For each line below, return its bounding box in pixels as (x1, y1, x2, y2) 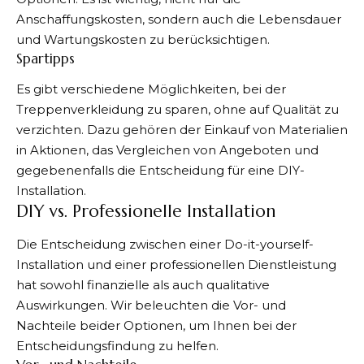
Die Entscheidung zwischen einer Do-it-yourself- (16, 236, 314, 252)
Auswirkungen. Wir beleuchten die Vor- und (16, 297, 286, 313)
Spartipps (16, 49, 75, 67)
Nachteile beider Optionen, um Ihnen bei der (16, 317, 297, 333)
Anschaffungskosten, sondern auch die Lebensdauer (16, 11, 341, 27)
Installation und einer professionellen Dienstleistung (16, 256, 336, 272)
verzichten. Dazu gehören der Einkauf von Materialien (16, 122, 348, 138)
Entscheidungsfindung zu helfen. (16, 337, 219, 353)
